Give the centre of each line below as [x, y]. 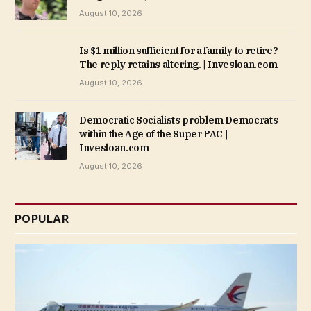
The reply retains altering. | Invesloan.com [178, 65]
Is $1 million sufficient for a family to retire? [179, 51]
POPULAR [42, 219]
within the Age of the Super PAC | [154, 134]
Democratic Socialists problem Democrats [179, 120]
